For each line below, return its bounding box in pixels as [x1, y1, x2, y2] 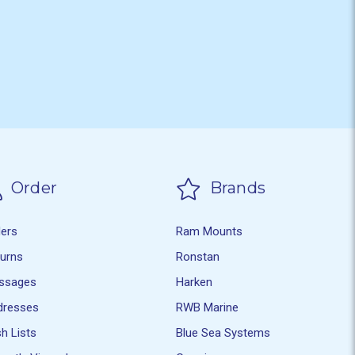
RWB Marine [176, 300, 239, 315]
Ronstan [176, 249, 220, 264]
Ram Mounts [176, 223, 243, 239]
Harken [176, 274, 213, 289]
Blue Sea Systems [176, 325, 271, 340]
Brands [205, 178, 266, 198]
